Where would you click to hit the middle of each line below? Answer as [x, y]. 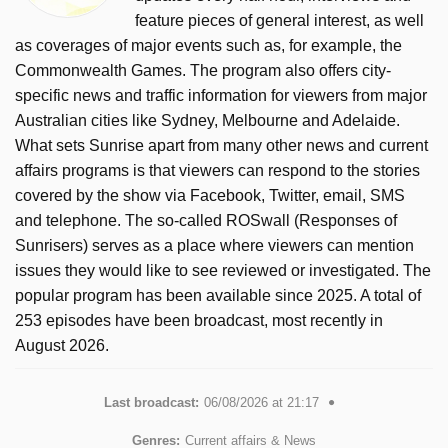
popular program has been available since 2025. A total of [218, 295]
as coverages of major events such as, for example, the [208, 45]
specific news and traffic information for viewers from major [221, 95]
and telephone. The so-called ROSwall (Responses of [206, 220]
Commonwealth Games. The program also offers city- [203, 70]
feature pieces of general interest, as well [279, 20]
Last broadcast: [151, 402]
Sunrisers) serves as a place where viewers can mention [214, 245]
